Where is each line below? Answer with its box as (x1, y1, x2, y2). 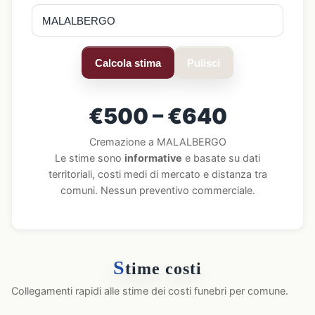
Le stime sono (55, 152, 124, 164)
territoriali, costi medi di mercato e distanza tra (48, 168, 267, 180)
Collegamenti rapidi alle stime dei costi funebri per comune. (11, 285, 288, 297)
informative (124, 152, 182, 164)
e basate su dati (182, 152, 260, 164)
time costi (124, 259, 202, 278)
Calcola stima (94, 56, 161, 69)
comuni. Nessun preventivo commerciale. (60, 184, 255, 196)
